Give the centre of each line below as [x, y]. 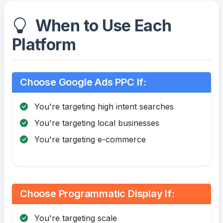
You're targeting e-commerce [89, 140]
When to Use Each [102, 26]
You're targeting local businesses [96, 123]
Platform [44, 45]
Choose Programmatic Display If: [97, 194]
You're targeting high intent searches [103, 107]
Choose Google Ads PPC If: [83, 82]
